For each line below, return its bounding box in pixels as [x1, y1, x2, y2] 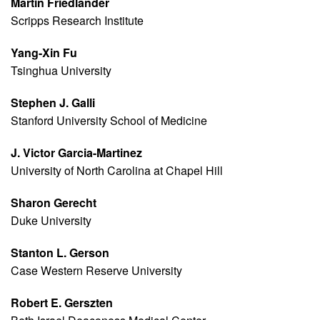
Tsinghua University [11, 62, 111, 79]
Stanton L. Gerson [11, 244, 109, 261]
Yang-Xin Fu [11, 44, 77, 61]
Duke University [11, 212, 91, 229]
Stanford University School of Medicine [11, 112, 207, 129]
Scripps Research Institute [11, 12, 144, 29]
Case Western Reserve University [11, 262, 182, 279]
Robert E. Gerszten [11, 294, 113, 311]
